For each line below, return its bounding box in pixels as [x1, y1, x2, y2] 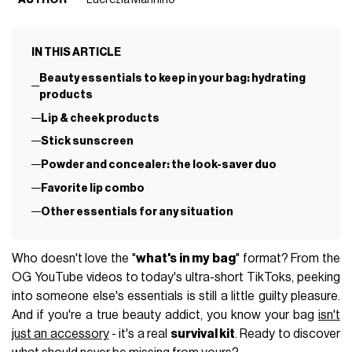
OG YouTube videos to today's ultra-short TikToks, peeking [12, 271, 340, 284]
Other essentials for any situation [40, 206, 233, 218]
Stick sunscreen [40, 135, 134, 148]
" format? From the [235, 252, 340, 266]
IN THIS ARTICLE [31, 46, 121, 58]
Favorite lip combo [40, 182, 145, 195]
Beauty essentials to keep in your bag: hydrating [39, 71, 306, 84]
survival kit [170, 328, 235, 341]
